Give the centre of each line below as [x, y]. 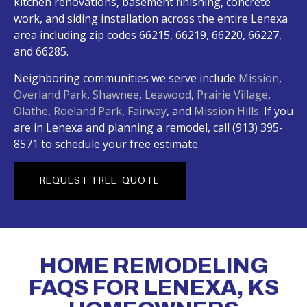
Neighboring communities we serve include [126, 78]
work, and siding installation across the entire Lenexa [151, 19]
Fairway [147, 111]
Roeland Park [88, 111]
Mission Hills [226, 111]
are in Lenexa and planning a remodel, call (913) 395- [148, 127]
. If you [276, 111]
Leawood [168, 94]
